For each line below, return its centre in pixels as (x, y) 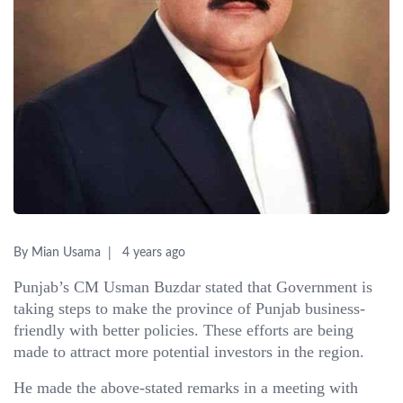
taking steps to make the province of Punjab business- (189, 309)
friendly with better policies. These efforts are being (184, 330)
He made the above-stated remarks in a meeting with (186, 388)
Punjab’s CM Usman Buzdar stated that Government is (193, 287)
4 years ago (154, 253)
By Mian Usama (57, 253)
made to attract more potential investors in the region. (189, 352)
